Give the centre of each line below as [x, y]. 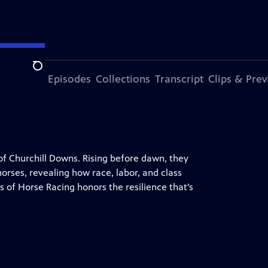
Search [47, 72]
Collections [123, 79]
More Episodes [55, 79]
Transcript [179, 79]
